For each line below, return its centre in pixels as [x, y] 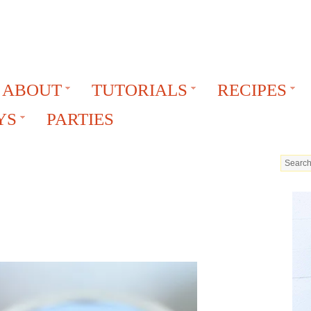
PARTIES [80, 119]
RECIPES [252, 90]
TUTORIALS [140, 90]
